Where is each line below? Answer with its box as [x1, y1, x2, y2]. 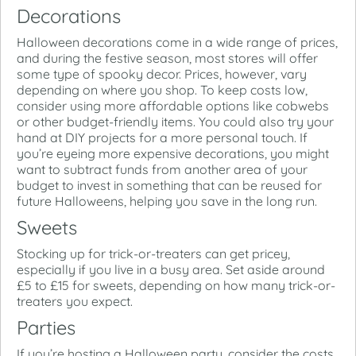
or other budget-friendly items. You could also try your [17, 113, 334, 130]
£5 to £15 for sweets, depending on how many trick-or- [17, 277, 335, 293]
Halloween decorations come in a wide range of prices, [17, 33, 338, 50]
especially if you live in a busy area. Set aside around [17, 261, 325, 277]
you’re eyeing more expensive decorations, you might [17, 145, 329, 161]
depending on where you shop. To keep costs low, [17, 81, 308, 98]
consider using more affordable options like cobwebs [17, 97, 329, 114]
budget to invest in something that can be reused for [17, 176, 322, 193]
